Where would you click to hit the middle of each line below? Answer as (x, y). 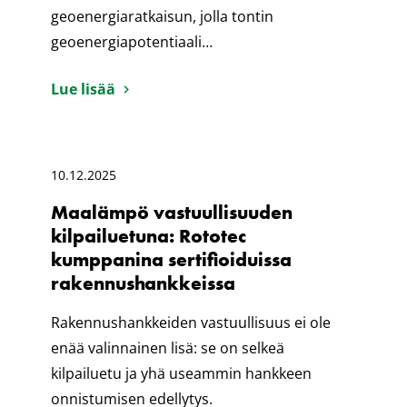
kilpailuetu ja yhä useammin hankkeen (181, 374)
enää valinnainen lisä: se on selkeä (168, 348)
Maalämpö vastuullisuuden (172, 213)
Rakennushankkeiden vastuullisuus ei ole (191, 323)
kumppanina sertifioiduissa (171, 260)
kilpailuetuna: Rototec (149, 236)
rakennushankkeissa (143, 283)
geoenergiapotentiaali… (132, 42)
